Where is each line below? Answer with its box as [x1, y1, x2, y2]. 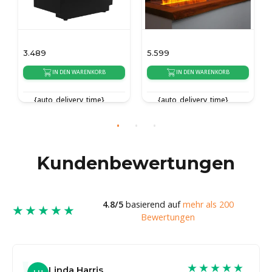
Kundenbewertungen [37, 152, 235, 174]
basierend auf [123, 198, 183, 210]
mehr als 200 [182, 198, 234, 210]
